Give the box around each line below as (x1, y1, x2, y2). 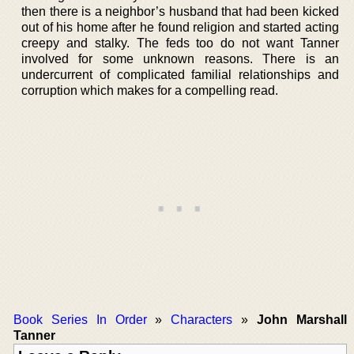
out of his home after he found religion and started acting (21, 20, 339, 34)
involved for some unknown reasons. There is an (21, 51, 339, 66)
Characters (171, 312, 233, 326)
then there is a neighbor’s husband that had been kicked (21, 4, 339, 18)
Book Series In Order (13, 312, 147, 326)
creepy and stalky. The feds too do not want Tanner (21, 36, 339, 50)
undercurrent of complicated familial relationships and (21, 67, 339, 81)
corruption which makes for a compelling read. (21, 83, 278, 97)
